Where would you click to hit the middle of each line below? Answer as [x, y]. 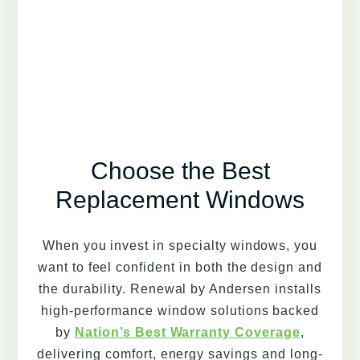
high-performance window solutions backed [180, 311]
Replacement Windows [180, 200]
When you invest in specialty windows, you [180, 246]
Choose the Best [180, 171]
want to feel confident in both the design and [180, 268]
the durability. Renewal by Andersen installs [180, 289]
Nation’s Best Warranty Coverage [188, 333]
